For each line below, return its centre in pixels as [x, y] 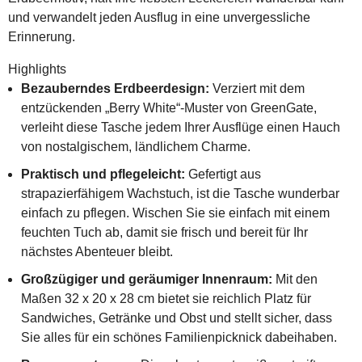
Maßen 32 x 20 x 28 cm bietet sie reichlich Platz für [166, 299]
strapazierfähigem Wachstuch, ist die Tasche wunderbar [180, 194]
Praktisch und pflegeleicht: [103, 174]
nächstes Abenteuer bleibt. [97, 252]
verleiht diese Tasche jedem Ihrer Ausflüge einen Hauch [181, 127]
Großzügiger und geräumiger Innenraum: [147, 279]
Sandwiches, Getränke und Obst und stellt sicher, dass [177, 318]
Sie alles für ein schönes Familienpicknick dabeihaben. [179, 337]
